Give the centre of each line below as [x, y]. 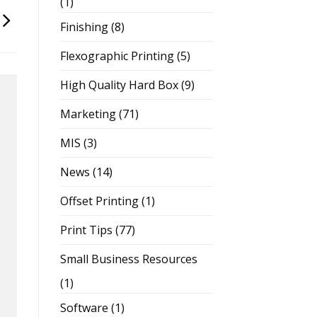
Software [84, 307]
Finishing [84, 27]
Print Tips [86, 230]
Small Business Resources [128, 259]
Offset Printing [99, 201]
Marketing [88, 114]
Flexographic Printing [117, 56]
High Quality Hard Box [119, 85]
